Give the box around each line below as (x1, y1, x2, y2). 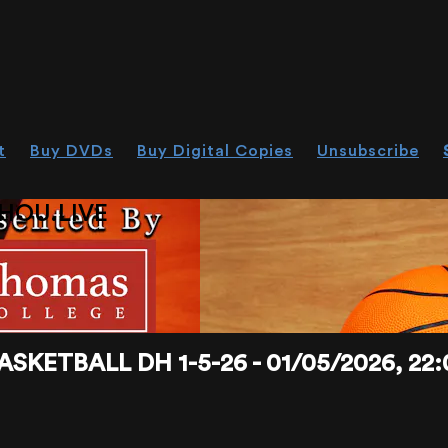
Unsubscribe (317, 143, 419, 159)
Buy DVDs (30, 143, 113, 159)
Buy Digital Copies (137, 143, 293, 159)
